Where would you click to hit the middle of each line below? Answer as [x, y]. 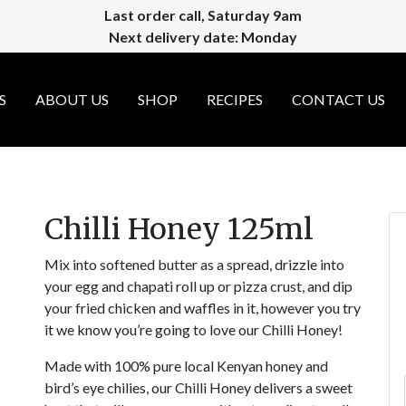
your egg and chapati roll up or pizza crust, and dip [198, 286]
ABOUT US [72, 99]
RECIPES [234, 99]
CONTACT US [338, 99]
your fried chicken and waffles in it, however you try [203, 308]
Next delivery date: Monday [203, 37]
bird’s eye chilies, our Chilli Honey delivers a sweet [198, 387]
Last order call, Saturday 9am [203, 15]
